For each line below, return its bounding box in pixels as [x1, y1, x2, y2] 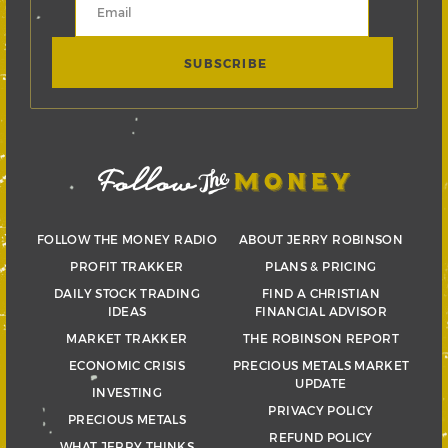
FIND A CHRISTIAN [262, 286, 380, 300]
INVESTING [91, 385, 163, 399]
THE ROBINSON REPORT [243, 331, 399, 345]
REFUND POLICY [269, 430, 373, 444]
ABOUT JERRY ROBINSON [238, 232, 404, 246]
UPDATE [295, 376, 347, 390]
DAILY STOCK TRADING [54, 286, 200, 300]
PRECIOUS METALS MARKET [232, 358, 410, 372]
